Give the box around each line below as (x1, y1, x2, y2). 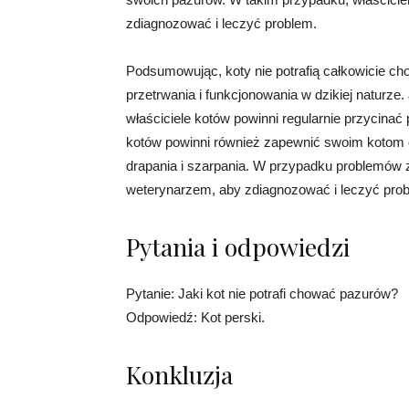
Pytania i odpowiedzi (126, 230, 350, 264)
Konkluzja (126, 358, 233, 392)
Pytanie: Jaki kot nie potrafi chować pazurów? (126, 286, 398, 302)
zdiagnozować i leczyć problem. (126, 16, 317, 32)
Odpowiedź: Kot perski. (126, 309, 265, 326)
